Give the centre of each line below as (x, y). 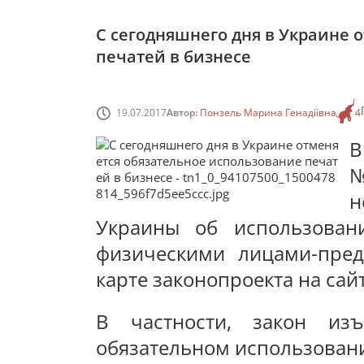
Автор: (183, 112)
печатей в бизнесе (173, 56)
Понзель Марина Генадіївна (268, 112)
